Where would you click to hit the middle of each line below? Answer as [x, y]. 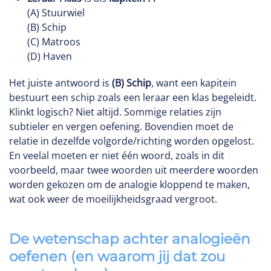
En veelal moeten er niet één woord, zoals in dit [117, 155]
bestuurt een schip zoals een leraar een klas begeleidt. [133, 97]
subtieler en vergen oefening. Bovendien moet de [121, 126]
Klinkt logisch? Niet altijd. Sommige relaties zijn [115, 112]
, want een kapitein [194, 83]
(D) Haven [50, 56]
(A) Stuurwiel [56, 13]
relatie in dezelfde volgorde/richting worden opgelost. [132, 141]
